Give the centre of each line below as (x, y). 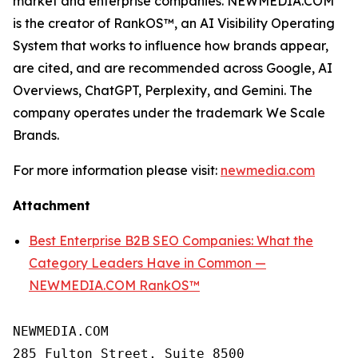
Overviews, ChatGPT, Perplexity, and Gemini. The (163, 90)
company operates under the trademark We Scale (169, 112)
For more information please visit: (117, 170)
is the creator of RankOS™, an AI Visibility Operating (174, 23)
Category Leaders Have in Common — (147, 263)
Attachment (52, 205)
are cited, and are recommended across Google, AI (173, 68)
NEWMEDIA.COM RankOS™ (114, 285)
